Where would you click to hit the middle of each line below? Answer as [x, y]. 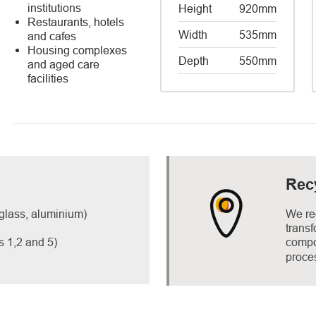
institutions [54, 8]
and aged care [63, 64]
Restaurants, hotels [76, 22]
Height [195, 8]
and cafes [52, 36]
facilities [48, 78]
